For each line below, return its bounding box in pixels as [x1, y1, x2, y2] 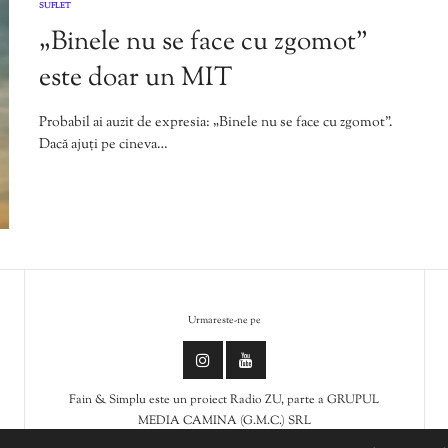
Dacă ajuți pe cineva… [39, 134, 168, 155]
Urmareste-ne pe [187, 313, 261, 328]
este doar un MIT [39, 59, 232, 97]
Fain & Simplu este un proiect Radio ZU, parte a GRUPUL [69, 390, 380, 409]
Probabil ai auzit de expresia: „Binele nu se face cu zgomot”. [39, 112, 393, 133]
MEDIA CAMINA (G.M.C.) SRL [137, 411, 311, 430]
